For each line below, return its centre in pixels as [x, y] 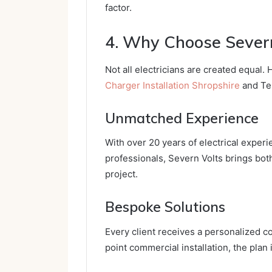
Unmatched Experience [182, 118]
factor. [118, 8]
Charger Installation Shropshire [172, 85]
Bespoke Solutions [165, 207]
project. [121, 174]
